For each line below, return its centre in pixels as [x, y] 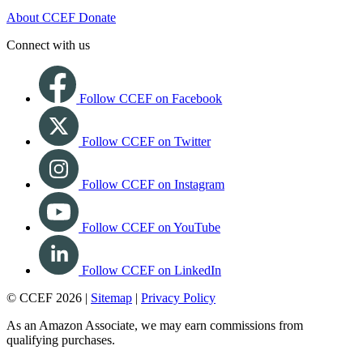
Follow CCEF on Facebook [151, 99]
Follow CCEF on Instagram [153, 185]
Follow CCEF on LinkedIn [152, 271]
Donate [97, 18]
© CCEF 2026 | [49, 298]
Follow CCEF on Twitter [146, 142]
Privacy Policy [178, 298]
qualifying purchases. [61, 340]
